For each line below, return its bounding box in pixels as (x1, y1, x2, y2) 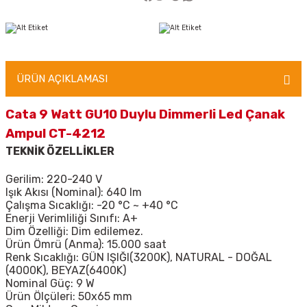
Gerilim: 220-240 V (5, 173, 102, 186)
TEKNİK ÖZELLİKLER (5, 145, 114, 158)
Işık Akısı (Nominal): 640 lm (5, 186, 145, 199)
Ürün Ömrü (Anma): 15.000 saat (5, 238, 167, 251)
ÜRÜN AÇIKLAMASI (16, 73, 108, 86)
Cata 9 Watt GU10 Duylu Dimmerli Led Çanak (5, 107, 285, 123)
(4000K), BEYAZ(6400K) (5, 264, 129, 278)
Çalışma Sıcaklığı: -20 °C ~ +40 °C (5, 199, 178, 212)
